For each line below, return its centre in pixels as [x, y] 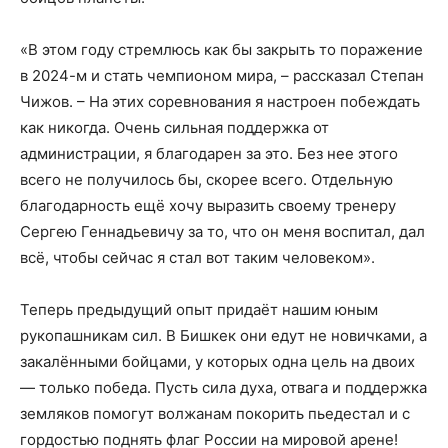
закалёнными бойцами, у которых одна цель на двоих [217, 362]
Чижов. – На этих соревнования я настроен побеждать [220, 102]
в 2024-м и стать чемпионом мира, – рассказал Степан [222, 76]
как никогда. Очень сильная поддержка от [174, 128]
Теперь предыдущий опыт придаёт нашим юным [199, 310]
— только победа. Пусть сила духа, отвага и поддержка [223, 388]
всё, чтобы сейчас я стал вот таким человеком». [197, 258]
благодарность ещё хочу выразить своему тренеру [208, 206]
